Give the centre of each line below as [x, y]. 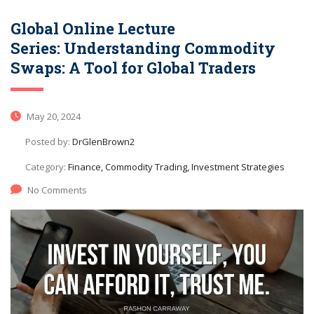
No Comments [57, 190]
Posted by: [49, 141]
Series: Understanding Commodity [143, 48]
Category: [47, 166]
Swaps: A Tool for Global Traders [133, 67]
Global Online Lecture [93, 28]
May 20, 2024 [53, 116]
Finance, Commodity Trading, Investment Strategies [176, 166]
